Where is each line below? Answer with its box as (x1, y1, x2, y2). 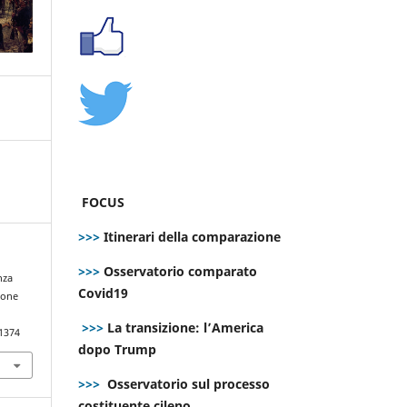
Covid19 (78, 283, 132, 302)
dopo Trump (78, 340, 156, 358)
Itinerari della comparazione (100, 227, 281, 245)
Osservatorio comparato (104, 262, 257, 280)
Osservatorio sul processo (107, 374, 270, 392)
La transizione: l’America (104, 318, 263, 336)
